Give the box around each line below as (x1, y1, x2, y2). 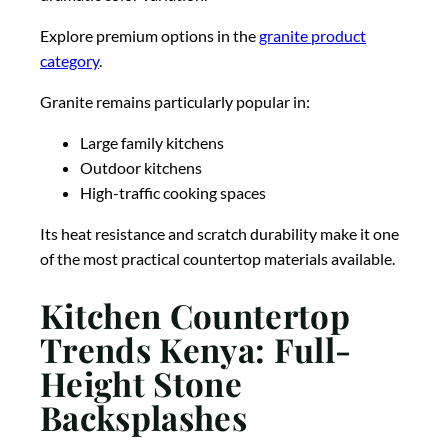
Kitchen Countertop (40, 293, 350, 338)
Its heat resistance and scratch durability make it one (40, 223, 399, 243)
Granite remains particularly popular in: (40, 91, 310, 111)
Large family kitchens (80, 132, 224, 152)
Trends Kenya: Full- (40, 327, 352, 372)
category (40, 50, 99, 70)
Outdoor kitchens (80, 157, 202, 177)
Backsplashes (40, 395, 247, 440)
